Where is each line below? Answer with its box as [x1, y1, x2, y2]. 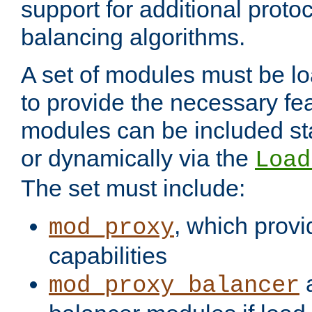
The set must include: [21, 175, 245, 202]
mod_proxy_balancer [49, 272, 299, 299]
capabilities [49, 242, 167, 270]
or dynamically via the [21, 145, 255, 172]
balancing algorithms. [21, 24, 245, 51]
